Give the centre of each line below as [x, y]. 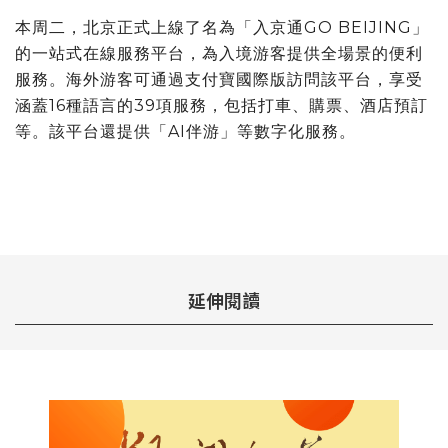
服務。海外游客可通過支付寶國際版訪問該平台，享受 [219, 79]
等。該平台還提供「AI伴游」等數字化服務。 [185, 131]
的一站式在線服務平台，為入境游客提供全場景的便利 [219, 53]
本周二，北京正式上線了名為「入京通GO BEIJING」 [222, 27]
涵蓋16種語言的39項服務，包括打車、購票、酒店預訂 [221, 105]
